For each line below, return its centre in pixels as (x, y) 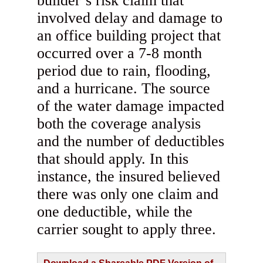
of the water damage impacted (131, 106)
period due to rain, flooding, (124, 71)
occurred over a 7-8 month (120, 53)
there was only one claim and (128, 194)
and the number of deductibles (131, 141)
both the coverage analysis (119, 124)
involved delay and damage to (130, 18)
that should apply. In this (113, 159)
